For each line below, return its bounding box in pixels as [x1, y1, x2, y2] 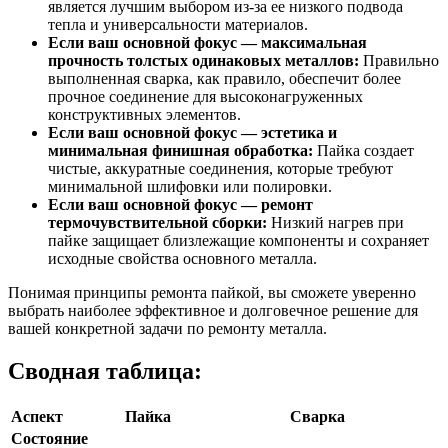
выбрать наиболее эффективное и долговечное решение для [8, 302, 418, 320]
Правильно [359, 52, 439, 70]
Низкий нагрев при [267, 214, 404, 232]
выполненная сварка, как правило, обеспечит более [48, 70, 401, 88]
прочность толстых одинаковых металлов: [48, 52, 359, 70]
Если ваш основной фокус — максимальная [48, 34, 367, 52]
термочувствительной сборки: [48, 214, 267, 232]
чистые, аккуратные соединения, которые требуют [48, 160, 393, 178]
